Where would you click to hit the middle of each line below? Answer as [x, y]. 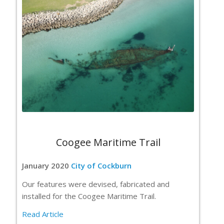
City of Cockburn [100, 165]
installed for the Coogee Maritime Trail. [89, 196]
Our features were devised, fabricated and [96, 184]
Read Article [43, 214]
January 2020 [45, 165]
